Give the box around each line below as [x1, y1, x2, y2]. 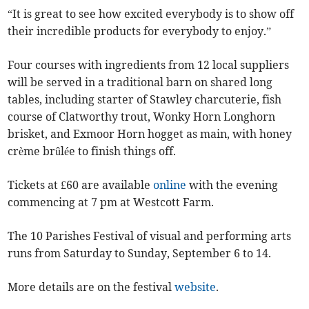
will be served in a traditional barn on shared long [8, 75, 273, 90]
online [153, 178, 187, 192]
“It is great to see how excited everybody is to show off [8, 7, 295, 21]
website [175, 280, 217, 295]
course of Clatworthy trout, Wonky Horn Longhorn [8, 110, 276, 124]
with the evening [186, 178, 279, 192]
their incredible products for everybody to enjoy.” [8, 24, 272, 39]
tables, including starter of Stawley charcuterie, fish [8, 92, 282, 107]
